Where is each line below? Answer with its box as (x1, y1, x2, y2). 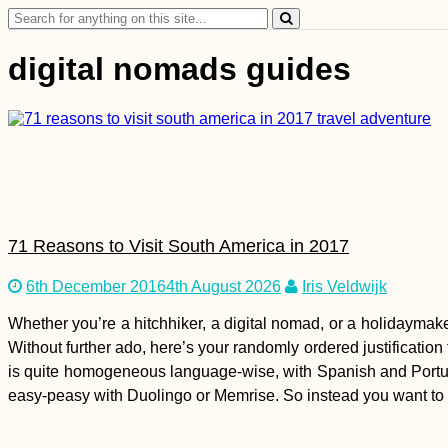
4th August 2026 (166, 277, 281, 295)
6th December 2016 (26, 277, 166, 295)
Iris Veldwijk (302, 277, 387, 295)
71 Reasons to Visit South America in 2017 (8, 235, 349, 256)
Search (7, 6, 58, 24)
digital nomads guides (8, 51, 351, 88)
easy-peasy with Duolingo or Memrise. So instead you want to (8, 386, 444, 404)
